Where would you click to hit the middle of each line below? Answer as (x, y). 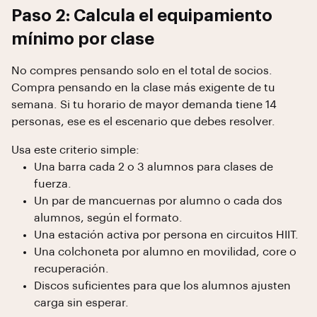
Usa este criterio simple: (75, 150)
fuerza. (53, 184)
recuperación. (71, 269)
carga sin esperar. (81, 303)
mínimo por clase (83, 39)
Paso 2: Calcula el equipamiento (142, 16)
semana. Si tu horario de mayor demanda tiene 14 (144, 105)
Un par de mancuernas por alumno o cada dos (158, 201)
